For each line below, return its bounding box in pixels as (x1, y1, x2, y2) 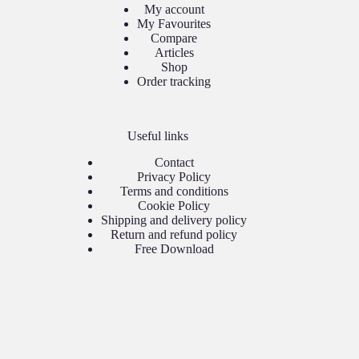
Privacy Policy (137, 170, 212, 184)
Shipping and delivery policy (101, 213, 248, 227)
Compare (151, 31, 198, 46)
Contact (154, 155, 194, 169)
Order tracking (137, 75, 212, 89)
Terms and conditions (119, 184, 228, 198)
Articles (154, 46, 194, 60)
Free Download (134, 242, 214, 256)
